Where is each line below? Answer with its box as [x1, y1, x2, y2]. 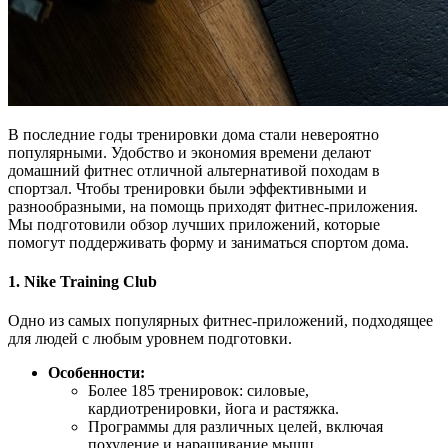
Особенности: [48, 364, 145, 382]
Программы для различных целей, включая [88, 418, 383, 436]
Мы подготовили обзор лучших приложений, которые [8, 215, 380, 233]
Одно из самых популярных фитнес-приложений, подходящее [8, 312, 433, 330]
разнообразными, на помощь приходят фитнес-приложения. [8, 197, 418, 215]
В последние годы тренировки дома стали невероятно [8, 125, 379, 143]
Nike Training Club [24, 273, 157, 291]
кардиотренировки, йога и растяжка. [88, 400, 339, 418]
